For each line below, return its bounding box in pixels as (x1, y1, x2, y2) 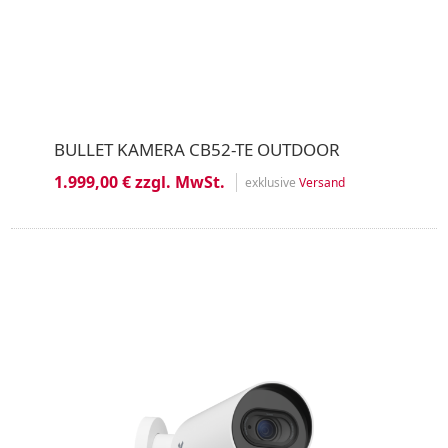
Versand (298, 173, 345, 191)
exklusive (244, 173, 299, 191)
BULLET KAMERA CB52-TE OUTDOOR (53, 138, 340, 161)
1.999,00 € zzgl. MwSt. (53, 171, 225, 193)
